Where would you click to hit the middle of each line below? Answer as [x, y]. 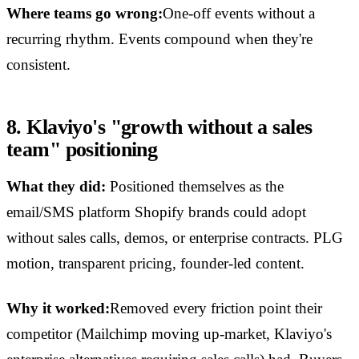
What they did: [56, 187]
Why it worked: [58, 309]
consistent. [38, 65]
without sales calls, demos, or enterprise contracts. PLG [175, 238]
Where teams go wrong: [85, 14]
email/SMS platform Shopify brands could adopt [156, 212]
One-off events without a [239, 14]
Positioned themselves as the [195, 187]
